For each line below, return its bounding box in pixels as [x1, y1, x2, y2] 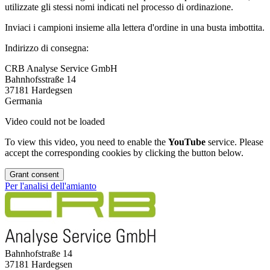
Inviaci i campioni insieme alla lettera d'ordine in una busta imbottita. [5, 22, 265, 33]
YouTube [168, 137, 206, 148]
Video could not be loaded [5, 116, 105, 127]
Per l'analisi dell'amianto [5, 181, 96, 192]
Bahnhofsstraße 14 [5, 74, 76, 85]
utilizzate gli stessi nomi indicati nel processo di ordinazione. [5, 2, 233, 13]
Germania [5, 96, 42, 107]
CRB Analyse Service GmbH [5, 63, 118, 74]
